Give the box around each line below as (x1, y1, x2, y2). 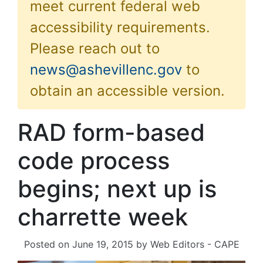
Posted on (23, 238, 72, 250)
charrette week (18, 203, 188, 231)
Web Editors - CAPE (150, 238, 240, 250)
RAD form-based (18, 118, 205, 147)
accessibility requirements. (30, 19, 210, 36)
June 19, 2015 (72, 238, 133, 250)
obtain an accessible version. (30, 82, 225, 99)
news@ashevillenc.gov (30, 61, 182, 78)
